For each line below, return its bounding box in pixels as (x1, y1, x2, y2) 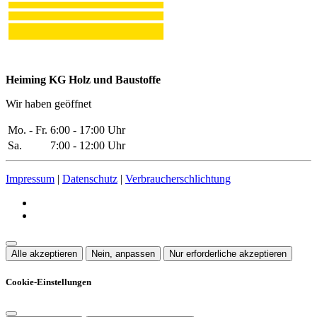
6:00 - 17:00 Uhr (50, 124, 125, 137)
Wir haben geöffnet (6, 98, 91, 110)
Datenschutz (62, 173, 117, 185)
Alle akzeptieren (11, 248, 77, 260)
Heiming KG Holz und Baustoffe (6, 74, 161, 86)
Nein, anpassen (91, 248, 155, 260)
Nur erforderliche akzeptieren (169, 248, 287, 260)
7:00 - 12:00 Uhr (50, 139, 125, 152)
